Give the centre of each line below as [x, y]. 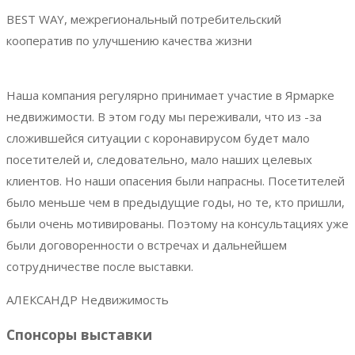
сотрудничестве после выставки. [100, 266]
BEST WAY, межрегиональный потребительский [144, 19]
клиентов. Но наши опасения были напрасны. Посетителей [176, 180]
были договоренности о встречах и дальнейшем [147, 244]
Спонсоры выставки [79, 335]
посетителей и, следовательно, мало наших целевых [159, 159]
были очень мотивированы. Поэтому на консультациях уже [177, 223]
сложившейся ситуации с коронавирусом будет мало [158, 137]
